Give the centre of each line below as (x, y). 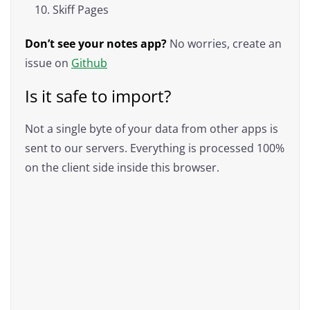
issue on (48, 63)
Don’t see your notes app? (96, 43)
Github (89, 63)
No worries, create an (224, 43)
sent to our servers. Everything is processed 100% (155, 148)
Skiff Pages (81, 9)
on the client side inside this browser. (122, 167)
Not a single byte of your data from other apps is (152, 128)
